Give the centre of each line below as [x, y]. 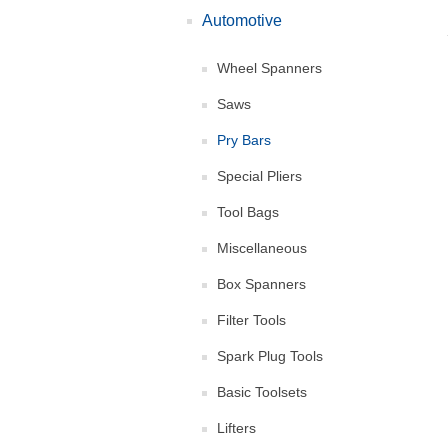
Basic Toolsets [262, 392]
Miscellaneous [262, 248]
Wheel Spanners [269, 68]
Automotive [242, 20]
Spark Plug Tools [270, 356]
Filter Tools [251, 320]
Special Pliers [259, 176]
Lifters [236, 428]
